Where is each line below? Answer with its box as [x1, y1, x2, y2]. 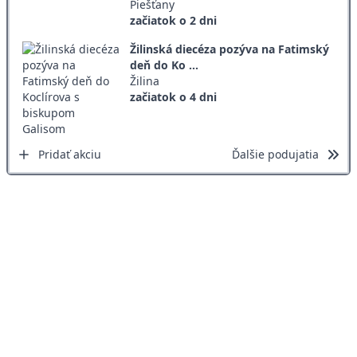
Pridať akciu [38, 147, 101, 162]
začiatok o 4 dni [129, 89, 217, 104]
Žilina [129, 73, 159, 88]
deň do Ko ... [129, 57, 198, 73]
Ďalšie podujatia [232, 147, 319, 162]
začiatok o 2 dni [129, 13, 217, 28]
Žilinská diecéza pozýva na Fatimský [129, 41, 329, 57]
